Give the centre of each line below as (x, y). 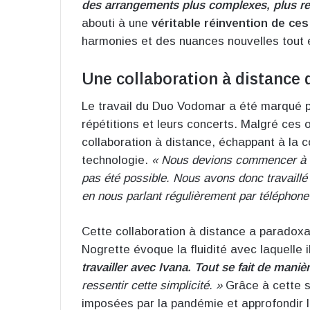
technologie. (117, 161)
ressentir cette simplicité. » (152, 286)
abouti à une (117, 23)
